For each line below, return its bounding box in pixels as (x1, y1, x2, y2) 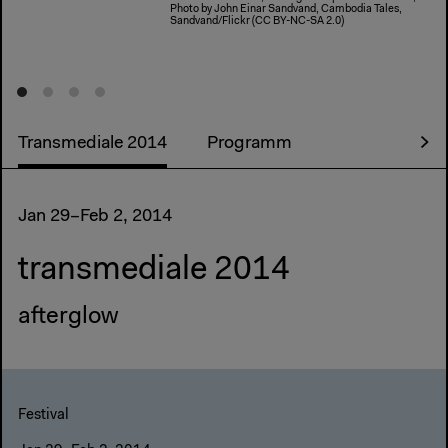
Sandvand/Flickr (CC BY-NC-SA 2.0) (170, 15, 344, 27)
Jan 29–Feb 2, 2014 (18, 208, 172, 227)
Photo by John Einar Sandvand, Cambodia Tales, (170, 3, 402, 15)
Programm (207, 135, 292, 154)
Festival (18, 408, 69, 424)
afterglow (18, 305, 118, 330)
